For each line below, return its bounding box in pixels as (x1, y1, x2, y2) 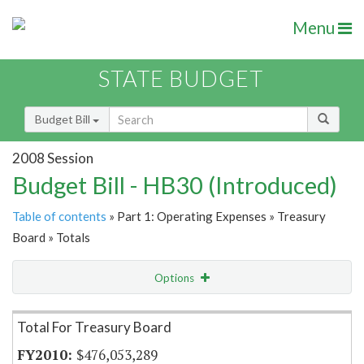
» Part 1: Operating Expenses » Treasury (106, 209, 326, 224)
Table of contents (12, 209, 106, 224)
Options (154, 271, 197, 285)
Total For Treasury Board (17, 318, 171, 336)
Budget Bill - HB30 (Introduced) (12, 171, 337, 200)
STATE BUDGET (98, 65, 263, 93)
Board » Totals (12, 230, 90, 245)
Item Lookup (16, 305, 80, 319)
